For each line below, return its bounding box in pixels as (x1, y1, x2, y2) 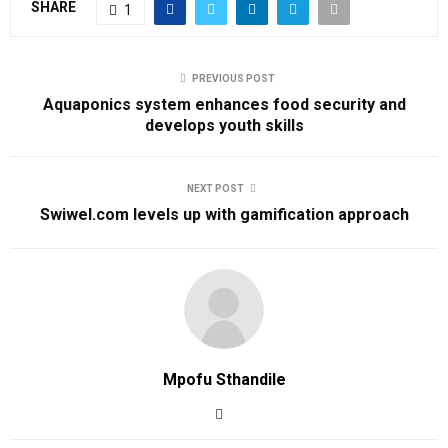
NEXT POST (186, 182, 244, 194)
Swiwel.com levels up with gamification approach (39, 204, 409, 224)
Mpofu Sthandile (162, 369, 286, 389)
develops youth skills (144, 115, 304, 135)
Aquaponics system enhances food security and (42, 94, 406, 114)
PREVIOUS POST (191, 72, 275, 84)
